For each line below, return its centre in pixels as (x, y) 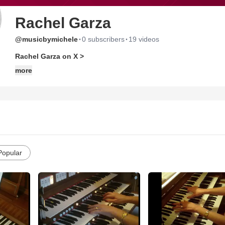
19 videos (144, 39)
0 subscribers (103, 39)
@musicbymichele (46, 39)
